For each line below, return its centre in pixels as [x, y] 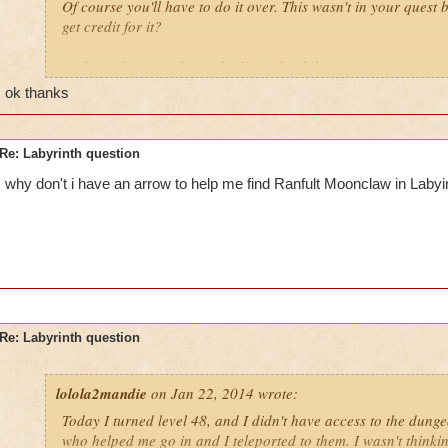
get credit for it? [111, 26]
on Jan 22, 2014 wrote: [222, 393]
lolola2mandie [101, 393]
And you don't [107, 66]
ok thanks [36, 92]
